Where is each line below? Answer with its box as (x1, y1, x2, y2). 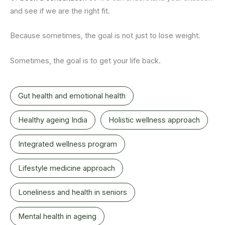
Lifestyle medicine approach (18, 164, 115, 173)
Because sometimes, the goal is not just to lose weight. (10, 31, 200, 41)
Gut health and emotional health (18, 91, 126, 101)
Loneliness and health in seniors (18, 188, 127, 197)
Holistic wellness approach (108, 116, 200, 125)
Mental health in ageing (18, 212, 96, 221)
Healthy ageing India (18, 116, 87, 125)
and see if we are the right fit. (10, 6, 110, 16)
